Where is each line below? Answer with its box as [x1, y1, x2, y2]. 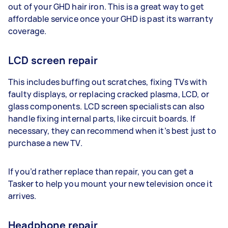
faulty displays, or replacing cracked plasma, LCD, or [8, 89, 209, 100]
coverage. [8, 25, 48, 37]
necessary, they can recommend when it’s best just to [8, 125, 216, 136]
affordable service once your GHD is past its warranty [8, 13, 213, 24]
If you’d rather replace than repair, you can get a [8, 166, 194, 177]
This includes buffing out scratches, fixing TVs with [8, 76, 207, 88]
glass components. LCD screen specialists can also [8, 101, 205, 112]
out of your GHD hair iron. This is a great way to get [8, 1, 204, 12]
